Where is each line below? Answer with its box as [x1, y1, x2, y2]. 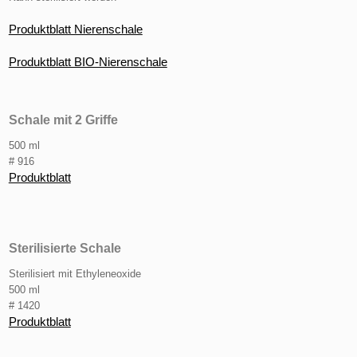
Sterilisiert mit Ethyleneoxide [8, 267, 141, 280]
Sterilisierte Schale [8, 241, 121, 255]
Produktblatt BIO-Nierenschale [8, 55, 167, 69]
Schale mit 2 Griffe [8, 112, 118, 127]
